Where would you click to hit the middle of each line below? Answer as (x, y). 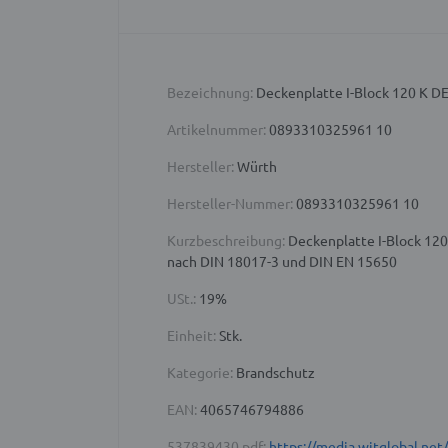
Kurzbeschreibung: (226, 240)
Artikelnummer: (216, 129)
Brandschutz (274, 372)
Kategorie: (200, 372)
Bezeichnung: (210, 92)
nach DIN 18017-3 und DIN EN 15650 (282, 261)
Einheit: (191, 335)
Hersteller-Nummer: (230, 203)
